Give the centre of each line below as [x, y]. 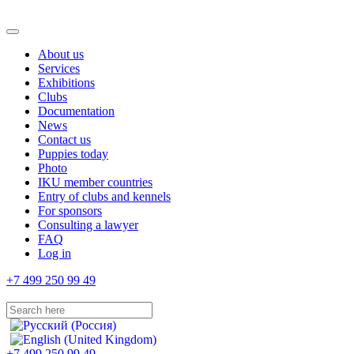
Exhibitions [66, 83]
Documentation [76, 111]
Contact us [64, 139]
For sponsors [70, 211]
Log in [55, 253]
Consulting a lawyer [88, 225]
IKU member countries [95, 182]
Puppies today [73, 154]
